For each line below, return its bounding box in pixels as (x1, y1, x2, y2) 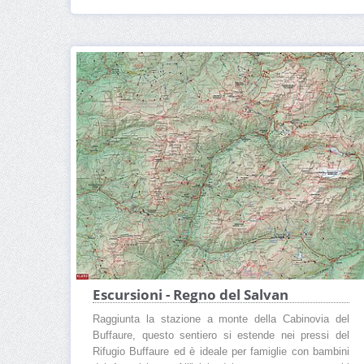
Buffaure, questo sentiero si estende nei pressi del (93, 330, 349, 342)
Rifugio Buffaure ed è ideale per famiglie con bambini (93, 346, 349, 358)
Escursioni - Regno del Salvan (93, 285, 288, 305)
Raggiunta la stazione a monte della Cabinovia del (93, 314, 349, 326)
